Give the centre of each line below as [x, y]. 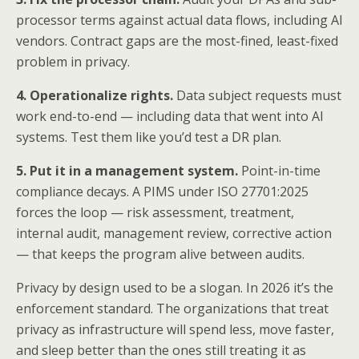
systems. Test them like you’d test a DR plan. [149, 137]
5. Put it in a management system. [127, 171]
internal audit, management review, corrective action [174, 234]
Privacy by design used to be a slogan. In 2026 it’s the [175, 288]
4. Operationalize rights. [95, 96]
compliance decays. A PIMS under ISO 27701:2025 [162, 192]
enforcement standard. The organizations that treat [172, 309]
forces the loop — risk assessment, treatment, [155, 213]
